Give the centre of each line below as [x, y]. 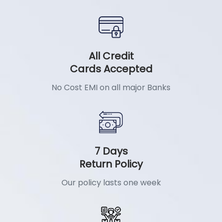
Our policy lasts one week [111, 182]
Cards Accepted [111, 69]
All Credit [111, 56]
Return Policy [111, 164]
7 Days [111, 151]
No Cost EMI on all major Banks [111, 88]
